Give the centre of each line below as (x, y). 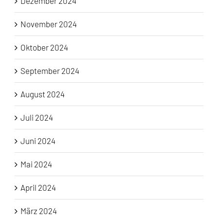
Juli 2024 (37, 118)
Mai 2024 (36, 164)
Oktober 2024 (44, 47)
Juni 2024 (38, 141)
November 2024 (49, 24)
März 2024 (39, 211)
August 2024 (43, 94)
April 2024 (38, 188)
